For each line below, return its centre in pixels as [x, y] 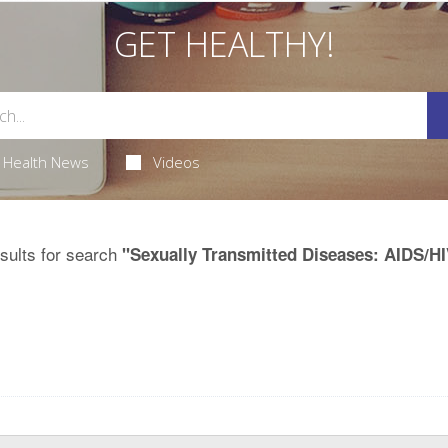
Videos [177, 162]
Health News [45, 162]
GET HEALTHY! [224, 44]
